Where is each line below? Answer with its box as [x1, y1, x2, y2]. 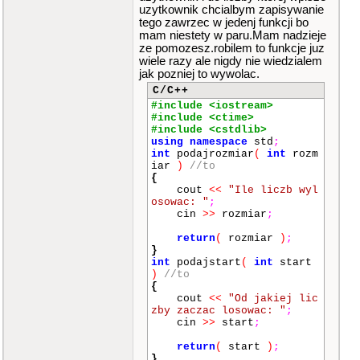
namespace [190, 136, 247, 148]
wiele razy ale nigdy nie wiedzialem [139, 55, 322, 67]
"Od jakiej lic [228, 292, 318, 305]
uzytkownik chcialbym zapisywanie [139, 3, 324, 16]
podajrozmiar [170, 148, 254, 160]
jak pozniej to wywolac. [139, 67, 260, 80]
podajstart [170, 256, 241, 268]
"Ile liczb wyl [228, 184, 318, 196]
